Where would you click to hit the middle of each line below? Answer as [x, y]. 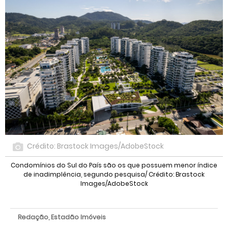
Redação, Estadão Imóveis [62, 217]
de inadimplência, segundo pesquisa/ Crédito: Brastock [114, 174]
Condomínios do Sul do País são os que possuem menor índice [114, 165]
